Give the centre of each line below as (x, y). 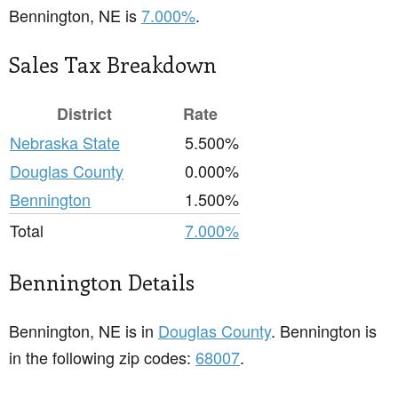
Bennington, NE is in (84, 331)
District (84, 114)
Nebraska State (65, 143)
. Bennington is (324, 331)
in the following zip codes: (102, 358)
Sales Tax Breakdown (113, 64)
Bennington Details (102, 282)
